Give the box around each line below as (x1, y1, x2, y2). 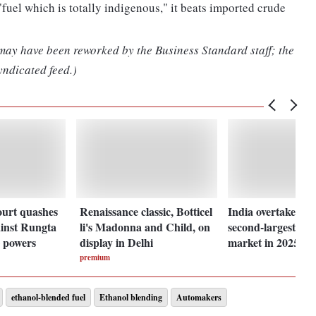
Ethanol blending (99, 291, 162, 304)
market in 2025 (228, 233, 300, 250)
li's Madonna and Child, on (80, 218, 211, 235)
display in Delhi (80, 233, 154, 250)
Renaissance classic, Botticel (80, 202, 213, 219)
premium (80, 251, 111, 263)
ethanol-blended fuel (11, 291, 85, 304)
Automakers (176, 291, 221, 304)
